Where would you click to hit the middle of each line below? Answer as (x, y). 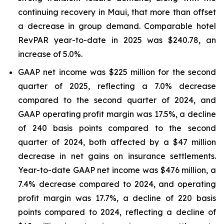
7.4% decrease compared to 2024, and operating (117, 184)
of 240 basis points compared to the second (117, 128)
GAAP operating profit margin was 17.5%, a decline (117, 114)
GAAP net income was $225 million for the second (117, 72)
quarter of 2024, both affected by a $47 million (117, 142)
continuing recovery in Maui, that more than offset (117, 12)
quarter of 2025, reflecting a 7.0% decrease (117, 86)
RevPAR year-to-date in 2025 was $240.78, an (117, 40)
